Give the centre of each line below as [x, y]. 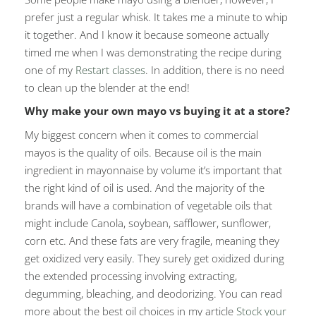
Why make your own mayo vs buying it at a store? [157, 111]
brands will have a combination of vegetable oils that [148, 205]
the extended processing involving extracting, [131, 275]
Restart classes [110, 69]
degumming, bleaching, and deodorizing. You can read [153, 293]
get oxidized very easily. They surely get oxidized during [154, 258]
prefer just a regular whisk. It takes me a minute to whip [156, 17]
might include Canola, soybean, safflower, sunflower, [148, 223]
